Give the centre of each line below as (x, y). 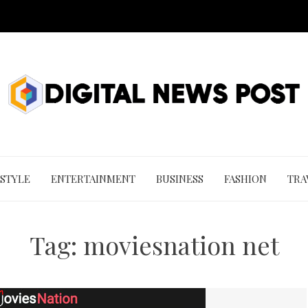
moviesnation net (181, 245)
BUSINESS (180, 179)
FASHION (245, 179)
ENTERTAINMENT (93, 179)
